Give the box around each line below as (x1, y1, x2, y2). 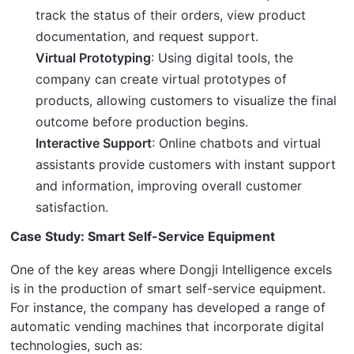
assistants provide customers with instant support (36, 156, 337, 172)
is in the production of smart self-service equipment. (10, 280, 326, 296)
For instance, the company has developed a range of (10, 299, 326, 315)
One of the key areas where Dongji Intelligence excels (10, 261, 333, 277)
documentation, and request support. (36, 28, 259, 44)
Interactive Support (36, 134, 153, 151)
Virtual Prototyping (36, 49, 152, 66)
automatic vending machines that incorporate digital (10, 318, 325, 334)
